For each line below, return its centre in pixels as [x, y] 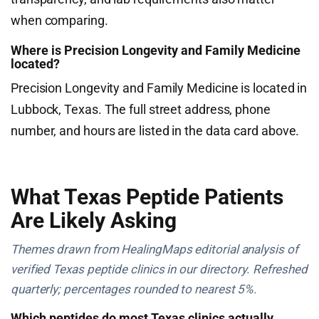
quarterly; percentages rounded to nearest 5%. [134, 289]
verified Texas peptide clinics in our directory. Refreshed [159, 269]
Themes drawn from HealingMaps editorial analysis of [155, 249]
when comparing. [59, 20]
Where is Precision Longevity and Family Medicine [156, 50]
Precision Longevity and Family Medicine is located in [159, 88]
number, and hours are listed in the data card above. [155, 131]
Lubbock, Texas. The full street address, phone [141, 109]
